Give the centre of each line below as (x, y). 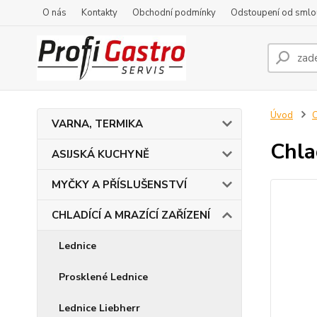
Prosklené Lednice (103, 277)
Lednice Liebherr (99, 308)
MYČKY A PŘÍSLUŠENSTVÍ (119, 185)
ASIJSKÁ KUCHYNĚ (100, 154)
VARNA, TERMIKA (97, 124)
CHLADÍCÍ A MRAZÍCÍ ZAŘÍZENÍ (131, 215)
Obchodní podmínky (174, 13)
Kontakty (99, 13)
